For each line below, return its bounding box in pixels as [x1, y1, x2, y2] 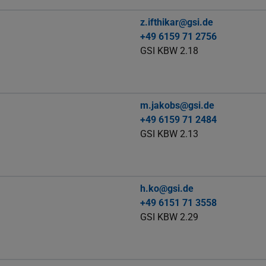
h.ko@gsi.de [140, 183, 194, 195]
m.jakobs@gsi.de [140, 100, 215, 112]
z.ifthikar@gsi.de [140, 17, 214, 28]
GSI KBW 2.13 [140, 128, 199, 140]
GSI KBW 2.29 [140, 211, 199, 223]
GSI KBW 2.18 [140, 45, 199, 57]
